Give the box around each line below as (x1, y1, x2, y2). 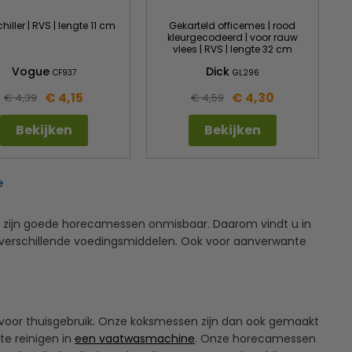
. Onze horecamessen (194, 330, 316, 346)
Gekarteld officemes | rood (169, 18, 296, 32)
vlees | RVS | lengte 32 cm (172, 42, 292, 56)
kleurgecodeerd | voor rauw (167, 30, 298, 44)
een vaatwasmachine (74, 330, 195, 346)
